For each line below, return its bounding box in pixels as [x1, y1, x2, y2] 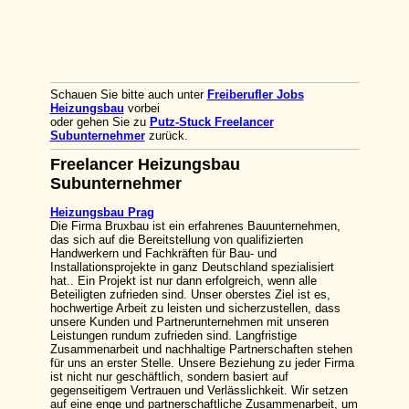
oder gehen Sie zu [49, 115, 150, 129]
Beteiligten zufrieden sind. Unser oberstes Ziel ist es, [49, 288, 330, 301]
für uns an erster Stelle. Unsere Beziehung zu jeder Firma [49, 356, 354, 370]
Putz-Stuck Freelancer [149, 115, 274, 129]
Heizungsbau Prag [49, 205, 154, 219]
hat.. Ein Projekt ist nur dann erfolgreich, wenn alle [49, 274, 317, 288]
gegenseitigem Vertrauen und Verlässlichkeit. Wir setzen [49, 383, 348, 397]
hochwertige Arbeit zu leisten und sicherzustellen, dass [49, 301, 341, 315]
